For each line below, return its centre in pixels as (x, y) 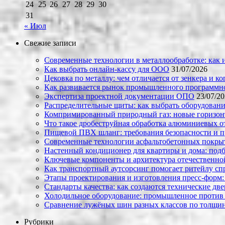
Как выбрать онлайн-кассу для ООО (107, 69)
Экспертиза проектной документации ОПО (119, 96)
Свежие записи (50, 43)
